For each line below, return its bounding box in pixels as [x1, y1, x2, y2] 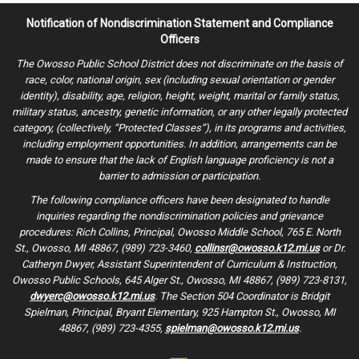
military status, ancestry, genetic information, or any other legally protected [12, 105, 347, 118]
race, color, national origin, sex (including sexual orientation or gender [25, 73, 334, 86]
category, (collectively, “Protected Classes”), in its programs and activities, [13, 121, 346, 134]
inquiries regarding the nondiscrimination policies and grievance [36, 209, 323, 222]
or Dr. [319, 241, 345, 254]
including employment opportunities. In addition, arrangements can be [22, 137, 337, 150]
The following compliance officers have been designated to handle [30, 193, 329, 206]
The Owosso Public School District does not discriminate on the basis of [16, 57, 343, 70]
